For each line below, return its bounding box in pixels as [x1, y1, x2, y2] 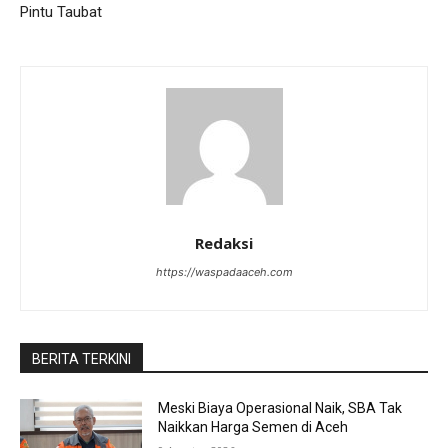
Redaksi [195, 232, 253, 253]
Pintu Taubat [20, 2, 102, 21]
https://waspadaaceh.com [155, 264, 293, 279]
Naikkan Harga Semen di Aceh [158, 418, 349, 435]
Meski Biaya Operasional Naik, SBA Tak [158, 399, 403, 416]
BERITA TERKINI [32, 350, 131, 367]
